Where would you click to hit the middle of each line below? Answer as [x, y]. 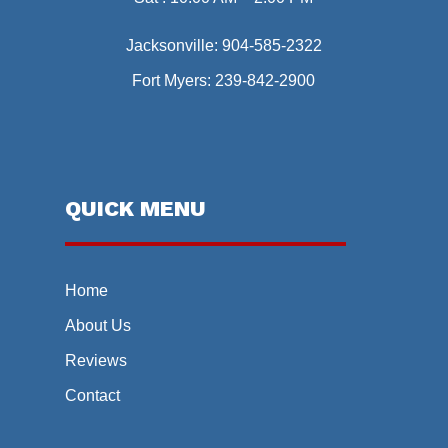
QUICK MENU [135, 209]
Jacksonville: [173, 46]
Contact [92, 396]
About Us [97, 326]
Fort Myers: [174, 81]
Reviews [95, 361]
